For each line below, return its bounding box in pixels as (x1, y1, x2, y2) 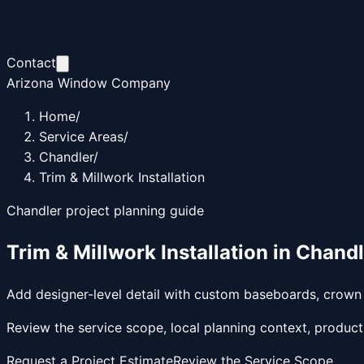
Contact (6, 54, 56, 71)
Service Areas (39, 128, 123, 145)
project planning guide (62, 202, 204, 219)
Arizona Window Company (6, 75, 171, 91)
